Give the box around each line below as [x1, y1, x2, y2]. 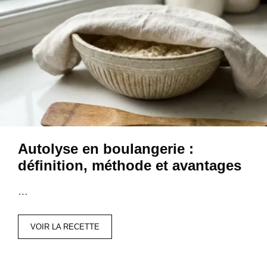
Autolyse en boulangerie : [18, 141, 194, 157]
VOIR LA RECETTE [30, 222, 100, 231]
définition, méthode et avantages [18, 157, 241, 174]
